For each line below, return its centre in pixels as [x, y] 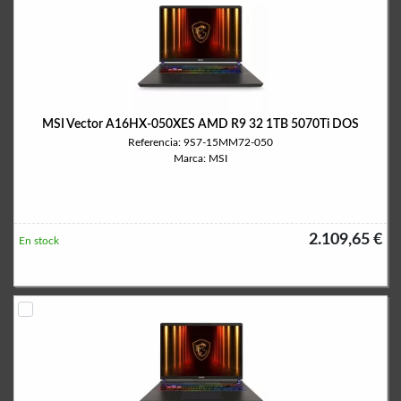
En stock [39, 241]
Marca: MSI [200, 158]
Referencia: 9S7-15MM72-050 [200, 142]
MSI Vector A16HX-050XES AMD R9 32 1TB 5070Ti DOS [200, 124]
